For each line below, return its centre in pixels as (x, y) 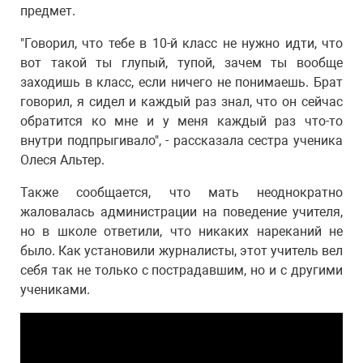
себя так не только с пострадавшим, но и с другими (181, 270)
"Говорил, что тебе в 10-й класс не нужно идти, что (181, 43)
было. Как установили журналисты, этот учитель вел (181, 251)
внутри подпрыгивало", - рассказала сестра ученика (181, 141)
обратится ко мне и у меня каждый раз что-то (181, 121)
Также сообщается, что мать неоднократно (181, 192)
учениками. (55, 290)
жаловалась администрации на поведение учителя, (181, 212)
